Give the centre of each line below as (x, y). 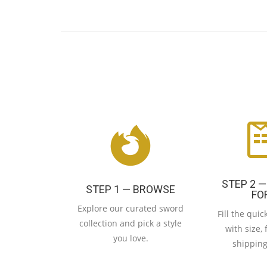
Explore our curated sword (131, 208)
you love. (131, 238)
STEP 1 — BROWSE (131, 189)
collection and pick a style (131, 223)
